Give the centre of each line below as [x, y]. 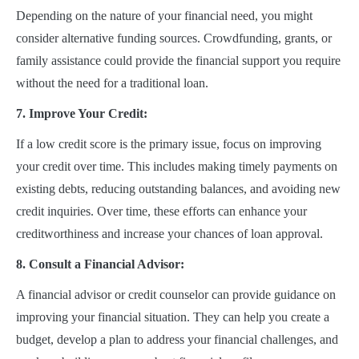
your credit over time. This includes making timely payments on [177, 167]
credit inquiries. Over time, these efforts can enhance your [161, 212]
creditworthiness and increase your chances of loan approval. [169, 234]
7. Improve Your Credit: [82, 114]
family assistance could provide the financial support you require [178, 61]
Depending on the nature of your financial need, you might [164, 16]
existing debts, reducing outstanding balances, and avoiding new [178, 189]
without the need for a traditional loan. [112, 83]
